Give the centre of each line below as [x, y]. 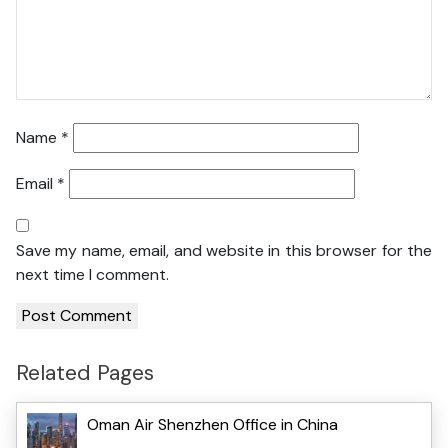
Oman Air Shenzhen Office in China [212, 424]
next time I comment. [92, 275]
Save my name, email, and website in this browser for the [224, 251]
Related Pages [85, 373]
